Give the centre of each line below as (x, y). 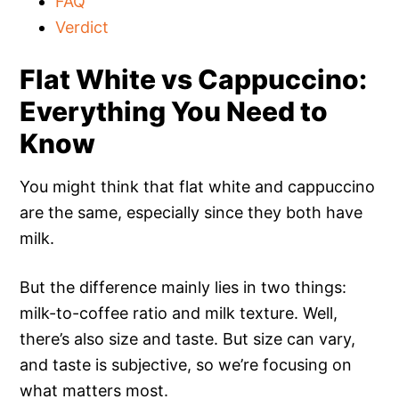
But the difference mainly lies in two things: (183, 287)
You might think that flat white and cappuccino (198, 186)
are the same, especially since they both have (191, 212)
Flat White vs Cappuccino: (194, 79)
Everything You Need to (174, 111)
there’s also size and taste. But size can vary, (188, 338)
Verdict (82, 27)
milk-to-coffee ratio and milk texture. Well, (179, 313)
